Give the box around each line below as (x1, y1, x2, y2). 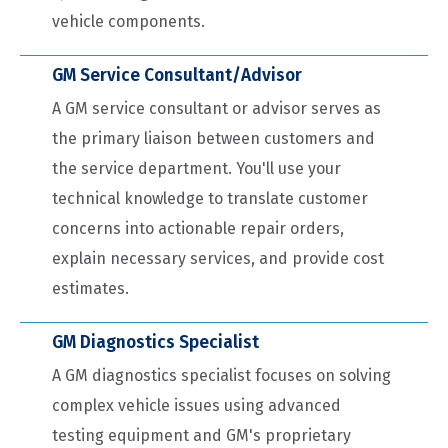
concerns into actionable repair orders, (52, 219, 344, 239)
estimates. (52, 279, 129, 299)
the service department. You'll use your (52, 159, 341, 179)
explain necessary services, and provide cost (52, 249, 384, 269)
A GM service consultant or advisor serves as (52, 99, 381, 119)
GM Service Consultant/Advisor (52, 65, 302, 87)
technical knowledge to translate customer (52, 189, 368, 209)
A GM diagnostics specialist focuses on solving (52, 366, 391, 386)
